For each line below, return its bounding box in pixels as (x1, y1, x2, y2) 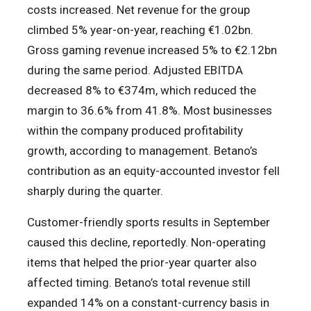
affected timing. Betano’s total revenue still (27, 276, 251, 290)
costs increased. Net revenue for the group (27, 3, 250, 17)
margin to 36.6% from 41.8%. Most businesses (27, 103, 272, 118)
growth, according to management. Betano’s (27, 144, 258, 158)
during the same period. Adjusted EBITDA (27, 63, 243, 78)
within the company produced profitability (27, 124, 243, 138)
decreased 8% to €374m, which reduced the (27, 83, 256, 98)
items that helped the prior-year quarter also (27, 255, 257, 270)
